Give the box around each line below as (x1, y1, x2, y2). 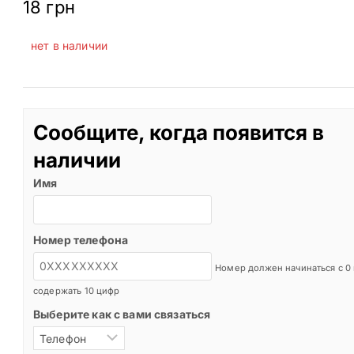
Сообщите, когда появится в (33, 120, 324, 145)
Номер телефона (33, 232, 129, 247)
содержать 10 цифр (33, 284, 120, 296)
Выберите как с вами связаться (33, 307, 211, 321)
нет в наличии (31, 39, 107, 53)
